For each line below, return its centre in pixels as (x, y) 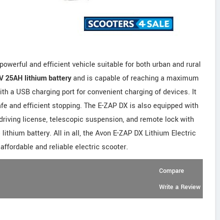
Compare (172, 171)
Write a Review (180, 187)
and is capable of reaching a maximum (135, 78)
